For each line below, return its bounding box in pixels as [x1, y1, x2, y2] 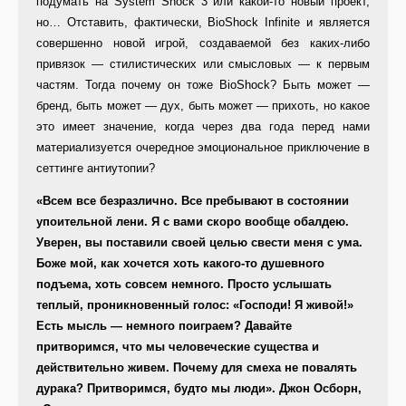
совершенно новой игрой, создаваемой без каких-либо [36, 36, 370, 51]
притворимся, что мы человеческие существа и [36, 340, 319, 354]
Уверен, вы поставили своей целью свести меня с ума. [36, 236, 362, 250]
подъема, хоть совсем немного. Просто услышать [36, 277, 332, 292]
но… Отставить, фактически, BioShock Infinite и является [36, 15, 370, 30]
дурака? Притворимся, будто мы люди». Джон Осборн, [36, 382, 362, 396]
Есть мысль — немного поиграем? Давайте [36, 319, 292, 333]
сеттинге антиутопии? [36, 161, 155, 176]
